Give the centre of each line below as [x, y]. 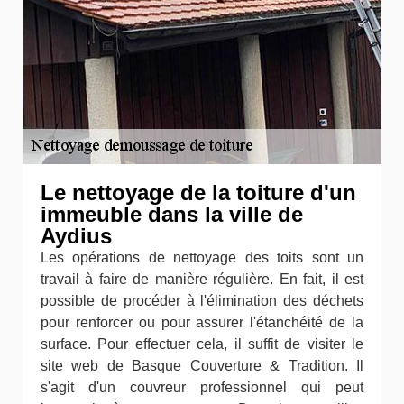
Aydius [76, 236]
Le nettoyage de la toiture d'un [198, 193]
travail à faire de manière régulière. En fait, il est [202, 279]
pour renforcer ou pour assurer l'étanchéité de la [202, 322]
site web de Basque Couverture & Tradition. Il [202, 366]
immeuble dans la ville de [172, 214]
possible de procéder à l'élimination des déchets [202, 301]
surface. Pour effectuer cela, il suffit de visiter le [202, 344]
